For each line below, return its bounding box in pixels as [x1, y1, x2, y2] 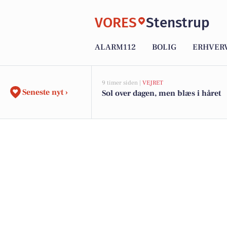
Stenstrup [146, 14, 210, 31]
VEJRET [142, 79, 163, 87]
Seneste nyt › [22, 87, 68, 97]
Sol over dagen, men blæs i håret [102, 88, 221, 98]
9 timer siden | [102, 79, 142, 87]
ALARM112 [95, 42, 136, 53]
